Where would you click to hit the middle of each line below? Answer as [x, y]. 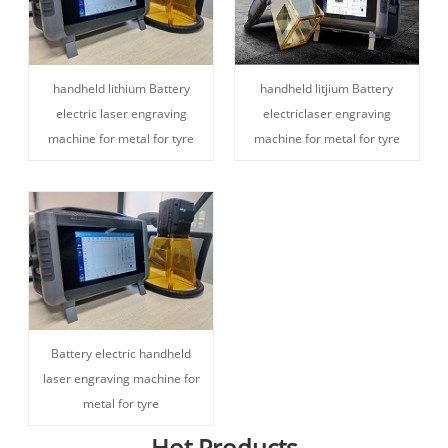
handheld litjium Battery [327, 88]
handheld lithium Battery [121, 88]
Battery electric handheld [121, 353]
